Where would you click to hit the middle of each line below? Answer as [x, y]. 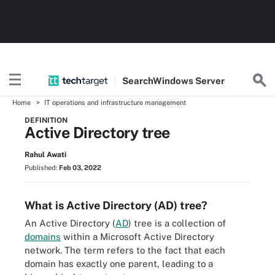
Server [210, 80]
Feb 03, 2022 [80, 168]
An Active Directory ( [70, 223]
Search [138, 80]
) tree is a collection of [177, 223]
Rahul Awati [45, 155]
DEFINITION [46, 120]
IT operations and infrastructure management [115, 103]
